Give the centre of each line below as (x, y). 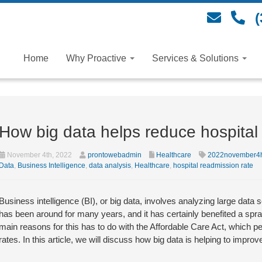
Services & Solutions (196, 58)
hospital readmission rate (213, 166)
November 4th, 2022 (38, 155)
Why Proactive (97, 58)
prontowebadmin (114, 155)
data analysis (110, 166)
